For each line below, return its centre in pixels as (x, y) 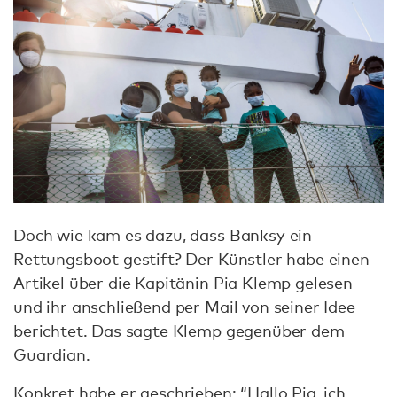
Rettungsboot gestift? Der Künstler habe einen (191, 258)
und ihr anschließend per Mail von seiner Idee (184, 306)
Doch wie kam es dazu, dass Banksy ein (163, 234)
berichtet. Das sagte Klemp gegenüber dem (179, 330)
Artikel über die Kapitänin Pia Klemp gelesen (183, 282)
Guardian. (52, 354)
